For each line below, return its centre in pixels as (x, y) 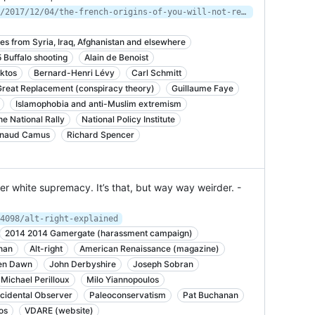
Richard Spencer (101, 135)
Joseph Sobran (163, 264)
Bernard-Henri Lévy (74, 73)
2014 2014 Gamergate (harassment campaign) (99, 233)
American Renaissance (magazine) (149, 249)
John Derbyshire (83, 264)
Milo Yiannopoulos (123, 279)
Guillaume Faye (202, 88)
